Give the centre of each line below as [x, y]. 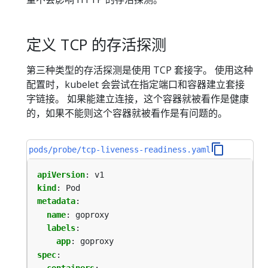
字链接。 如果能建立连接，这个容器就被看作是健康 [138, 99]
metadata [56, 201]
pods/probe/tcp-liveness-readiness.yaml [120, 150]
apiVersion [61, 174]
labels [61, 228]
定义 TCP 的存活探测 [96, 44]
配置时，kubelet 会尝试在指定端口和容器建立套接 [135, 85]
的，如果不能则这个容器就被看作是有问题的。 [127, 113]
